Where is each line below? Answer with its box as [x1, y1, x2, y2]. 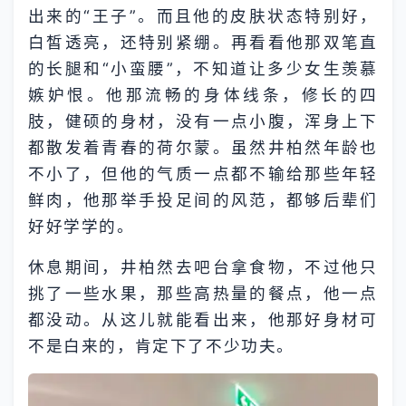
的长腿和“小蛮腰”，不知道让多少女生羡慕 [28, 58, 378, 78]
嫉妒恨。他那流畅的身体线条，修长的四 [28, 84, 378, 104]
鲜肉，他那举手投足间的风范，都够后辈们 [28, 189, 378, 209]
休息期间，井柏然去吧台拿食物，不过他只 [28, 256, 378, 276]
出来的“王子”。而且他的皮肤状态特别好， [28, 5, 378, 25]
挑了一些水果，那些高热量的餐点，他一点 [28, 283, 378, 303]
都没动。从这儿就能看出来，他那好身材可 [28, 309, 378, 329]
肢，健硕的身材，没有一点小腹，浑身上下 [28, 111, 378, 130]
